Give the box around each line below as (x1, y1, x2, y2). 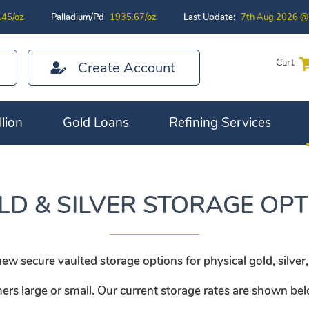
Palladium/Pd (51, 11, 106, 23)
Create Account (77, 58, 175, 77)
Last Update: (183, 11, 237, 23)
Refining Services (169, 113, 271, 132)
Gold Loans (63, 113, 129, 132)
